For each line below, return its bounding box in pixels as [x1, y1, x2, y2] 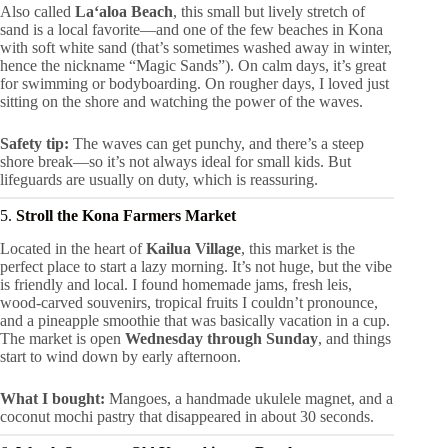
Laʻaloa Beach [75, 2, 173, 20]
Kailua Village [146, 239, 241, 257]
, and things [318, 329, 391, 347]
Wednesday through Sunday [125, 329, 318, 347]
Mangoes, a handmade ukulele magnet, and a [105, 389, 393, 407]
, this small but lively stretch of [173, 2, 365, 20]
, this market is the [241, 239, 355, 257]
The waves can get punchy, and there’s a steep [69, 134, 364, 152]
